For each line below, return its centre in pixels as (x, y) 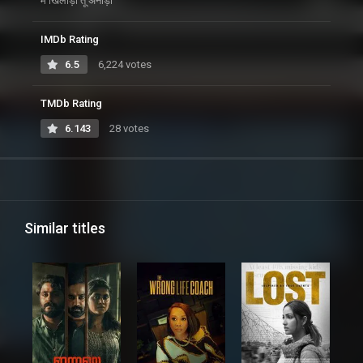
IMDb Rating (70, 40)
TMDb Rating (71, 104)
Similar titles (65, 228)
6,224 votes (124, 65)
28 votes (128, 129)
